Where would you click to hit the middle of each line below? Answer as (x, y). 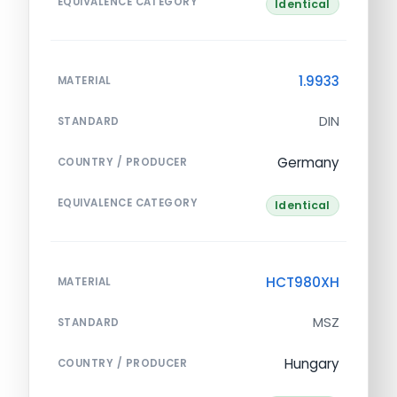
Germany (308, 162)
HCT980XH (303, 283)
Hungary (312, 364)
